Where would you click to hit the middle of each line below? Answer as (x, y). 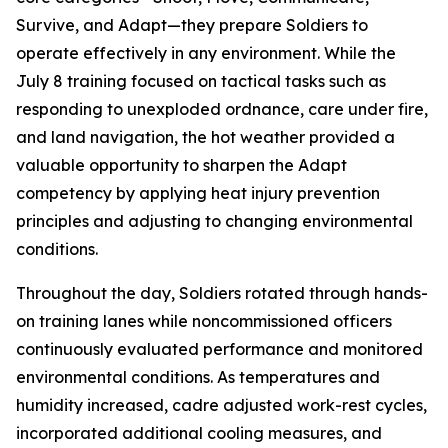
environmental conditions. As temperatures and (198, 377)
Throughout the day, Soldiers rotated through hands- (222, 293)
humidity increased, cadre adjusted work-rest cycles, (221, 405)
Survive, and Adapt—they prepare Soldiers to (192, 25)
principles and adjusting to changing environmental (214, 221)
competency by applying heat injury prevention (198, 193)
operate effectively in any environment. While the (206, 53)
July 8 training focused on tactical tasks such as (201, 81)
